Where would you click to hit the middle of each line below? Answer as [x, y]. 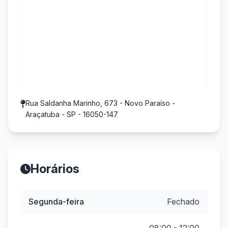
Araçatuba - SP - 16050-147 [72, 114]
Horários [55, 169]
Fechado [183, 202]
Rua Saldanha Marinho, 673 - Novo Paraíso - [100, 103]
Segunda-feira [56, 202]
